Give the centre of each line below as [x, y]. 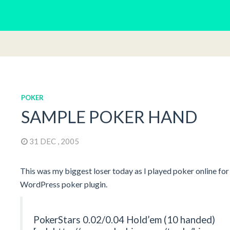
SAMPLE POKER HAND [109, 117]
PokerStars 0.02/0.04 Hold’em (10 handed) [124, 220]
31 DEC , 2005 [55, 141]
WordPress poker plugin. [63, 184]
